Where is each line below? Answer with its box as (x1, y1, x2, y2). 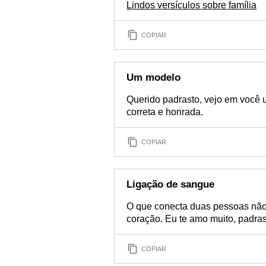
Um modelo (126, 72, 180, 83)
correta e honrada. (126, 107, 203, 117)
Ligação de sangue (126, 179, 214, 190)
